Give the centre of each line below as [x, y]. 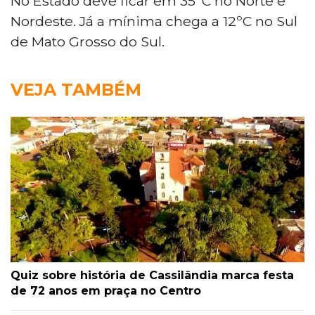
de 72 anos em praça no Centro [106, 291]
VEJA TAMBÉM [76, 89]
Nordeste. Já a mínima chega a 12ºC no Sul [154, 21]
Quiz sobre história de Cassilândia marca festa [152, 276]
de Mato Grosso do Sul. [88, 41]
